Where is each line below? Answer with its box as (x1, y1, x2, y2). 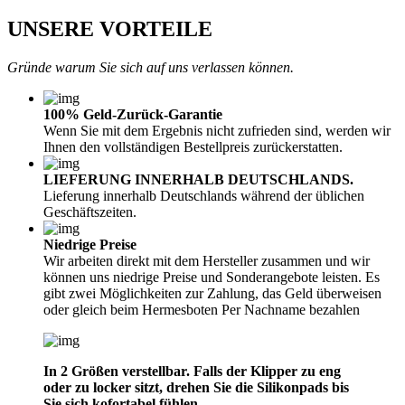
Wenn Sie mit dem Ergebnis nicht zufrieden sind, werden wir (43, 122, 391, 138)
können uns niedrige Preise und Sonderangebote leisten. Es (43, 268, 380, 285)
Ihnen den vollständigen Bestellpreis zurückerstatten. (43, 138, 343, 155)
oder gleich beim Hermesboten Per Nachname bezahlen (43, 301, 360, 317)
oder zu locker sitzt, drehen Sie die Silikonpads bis (43, 379, 349, 395)
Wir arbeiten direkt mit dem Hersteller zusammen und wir (43, 252, 370, 268)
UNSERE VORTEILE (7, 16, 212, 41)
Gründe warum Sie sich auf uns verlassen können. (7, 59, 294, 75)
